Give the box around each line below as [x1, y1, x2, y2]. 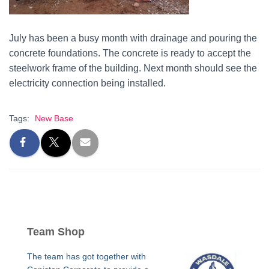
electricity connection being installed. [9, 78, 166, 88]
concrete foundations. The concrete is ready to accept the [9, 48, 251, 58]
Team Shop [27, 226, 85, 238]
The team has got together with [27, 252, 146, 261]
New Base [35, 113, 73, 123]
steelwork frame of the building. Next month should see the [9, 63, 257, 73]
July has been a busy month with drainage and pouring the [9, 33, 257, 43]
